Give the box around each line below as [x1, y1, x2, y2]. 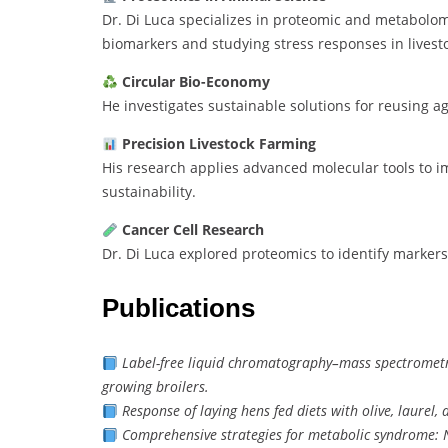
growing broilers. [102, 377, 209, 397]
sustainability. [102, 182, 196, 202]
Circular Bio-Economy [121, 72, 270, 92]
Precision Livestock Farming [121, 134, 316, 154]
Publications [102, 293, 255, 324]
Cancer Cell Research [121, 220, 264, 240]
